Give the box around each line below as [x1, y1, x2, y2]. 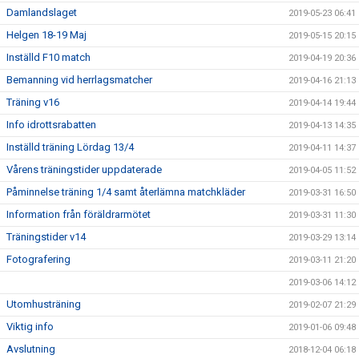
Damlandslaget [6, 6, 77, 18]
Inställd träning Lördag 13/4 [6, 141, 134, 153]
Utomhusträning [6, 298, 81, 310]
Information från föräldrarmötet [6, 208, 151, 220]
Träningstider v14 [6, 231, 86, 243]
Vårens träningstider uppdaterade [6, 163, 162, 175]
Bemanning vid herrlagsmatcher [6, 74, 152, 86]
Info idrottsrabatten [6, 119, 96, 131]
